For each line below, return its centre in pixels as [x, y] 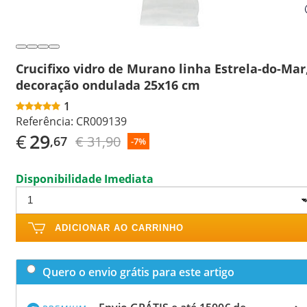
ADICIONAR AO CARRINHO [119, 228]
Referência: [45, 121]
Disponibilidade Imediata [85, 179]
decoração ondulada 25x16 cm [108, 85]
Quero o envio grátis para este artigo [138, 272]
